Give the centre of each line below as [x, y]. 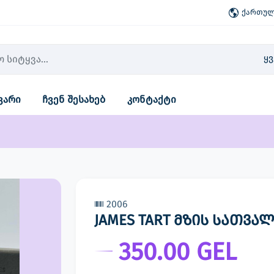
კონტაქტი [152, 100]
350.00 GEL [178, 252]
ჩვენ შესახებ [74, 100]
